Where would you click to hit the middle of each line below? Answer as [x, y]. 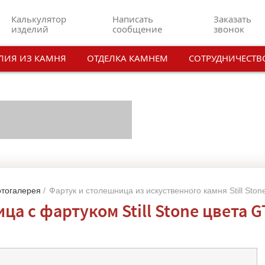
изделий [30, 29]
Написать [132, 19]
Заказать [232, 19]
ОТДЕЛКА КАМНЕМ [127, 58]
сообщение [137, 29]
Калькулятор [38, 19]
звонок [229, 29]
